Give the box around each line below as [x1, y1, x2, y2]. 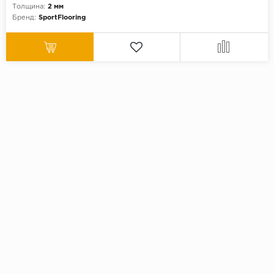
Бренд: [12, 15, 36, 21]
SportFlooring [39, 15, 86, 21]
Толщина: [12, 4, 45, 10]
